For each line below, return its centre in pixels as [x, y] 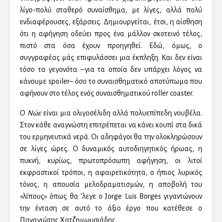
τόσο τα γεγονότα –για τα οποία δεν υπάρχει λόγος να [111, 70]
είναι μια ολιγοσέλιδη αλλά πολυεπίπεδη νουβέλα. [122, 113]
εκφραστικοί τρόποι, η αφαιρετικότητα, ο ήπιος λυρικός [111, 173]
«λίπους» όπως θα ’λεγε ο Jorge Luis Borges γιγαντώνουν [111, 196]
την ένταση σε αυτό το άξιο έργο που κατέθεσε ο [111, 208]
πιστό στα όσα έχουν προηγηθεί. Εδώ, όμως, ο [111, 46]
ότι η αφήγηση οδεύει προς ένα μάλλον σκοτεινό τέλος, [111, 34]
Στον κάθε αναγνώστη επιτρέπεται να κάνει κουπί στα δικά [111, 125]
